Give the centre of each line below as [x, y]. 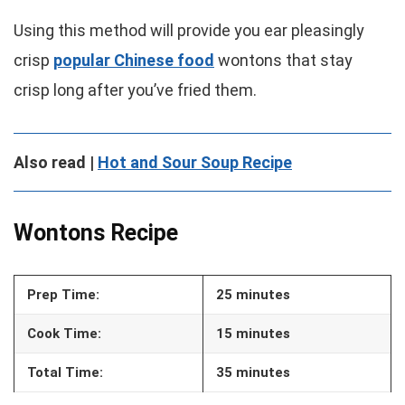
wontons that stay [283, 60]
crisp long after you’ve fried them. [135, 90]
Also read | [56, 162]
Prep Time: [63, 295]
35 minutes [253, 372]
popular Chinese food [134, 60]
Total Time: [65, 372]
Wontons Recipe [96, 233]
